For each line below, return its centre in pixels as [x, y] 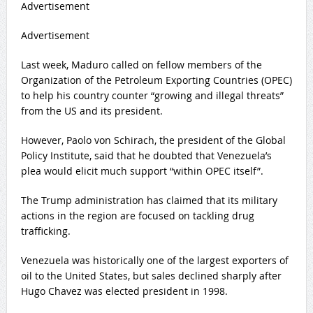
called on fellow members [171, 65]
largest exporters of [242, 261]
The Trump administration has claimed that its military [149, 201]
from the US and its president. [92, 111]
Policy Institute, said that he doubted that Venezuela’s [146, 156]
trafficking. [45, 231]
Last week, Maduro [66, 65]
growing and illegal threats [217, 96]
